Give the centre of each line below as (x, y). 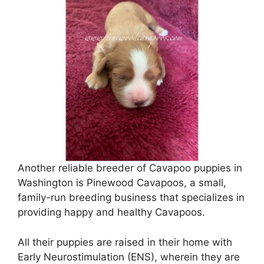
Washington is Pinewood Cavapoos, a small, (122, 183)
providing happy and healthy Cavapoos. (111, 212)
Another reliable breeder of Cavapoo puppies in (130, 168)
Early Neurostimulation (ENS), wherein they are (129, 257)
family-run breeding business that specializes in (131, 198)
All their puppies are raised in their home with (125, 242)
